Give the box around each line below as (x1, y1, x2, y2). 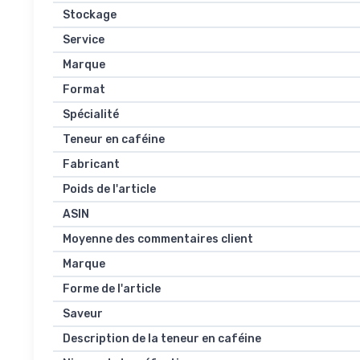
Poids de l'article (63, 182, 156, 197)
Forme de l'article (63, 282, 161, 297)
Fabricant (63, 157, 120, 172)
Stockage (63, 8, 117, 22)
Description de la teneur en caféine (63, 332, 261, 346)
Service (63, 33, 104, 47)
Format (63, 83, 105, 97)
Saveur (63, 307, 103, 321)
